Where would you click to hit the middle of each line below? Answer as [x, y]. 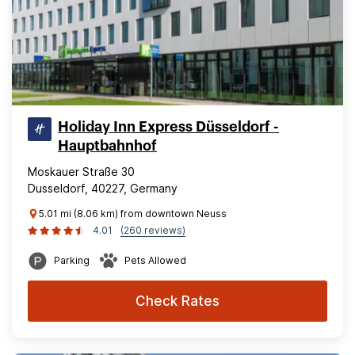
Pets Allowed [155, 260]
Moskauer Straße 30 [81, 172]
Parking [72, 260]
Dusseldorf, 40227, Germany [103, 188]
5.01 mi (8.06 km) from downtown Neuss [133, 214]
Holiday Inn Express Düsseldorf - [168, 127]
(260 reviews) [153, 230]
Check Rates [177, 301]
